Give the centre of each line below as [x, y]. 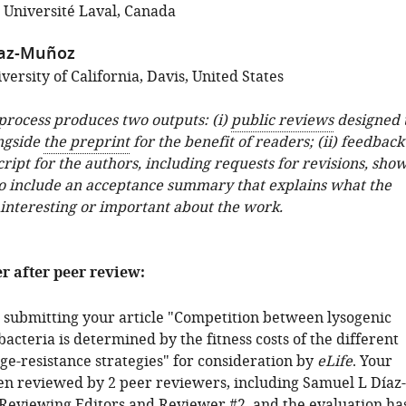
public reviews [282, 121]
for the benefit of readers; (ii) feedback [266, 142]
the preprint [86, 142]
